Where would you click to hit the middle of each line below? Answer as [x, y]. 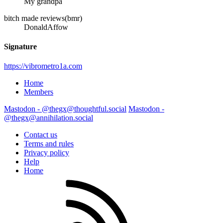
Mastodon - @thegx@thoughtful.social [65, 109]
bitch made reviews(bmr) [43, 18]
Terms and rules [49, 144]
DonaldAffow [46, 27]
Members [39, 92]
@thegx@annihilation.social [49, 118]
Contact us [41, 135]
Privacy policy [47, 153]
